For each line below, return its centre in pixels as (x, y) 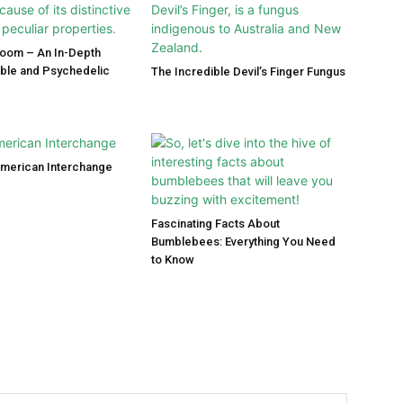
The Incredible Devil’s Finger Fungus (248, 72)
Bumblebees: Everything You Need (243, 242)
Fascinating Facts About (215, 224)
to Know (173, 260)
